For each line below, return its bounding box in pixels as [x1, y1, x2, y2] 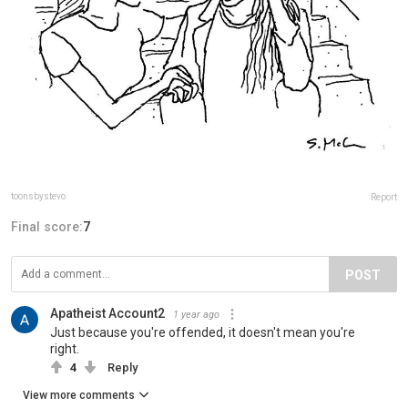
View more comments [23, 388, 135, 402]
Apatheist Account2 [50, 305, 165, 321]
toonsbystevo [11, 190, 66, 201]
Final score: [11, 219, 83, 234]
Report [371, 191, 397, 202]
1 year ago [173, 308, 219, 321]
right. [50, 341, 79, 356]
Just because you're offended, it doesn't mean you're [50, 324, 355, 340]
